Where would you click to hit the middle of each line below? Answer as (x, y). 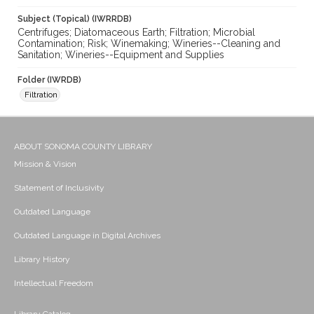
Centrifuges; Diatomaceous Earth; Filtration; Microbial (136, 33)
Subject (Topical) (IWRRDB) (75, 19)
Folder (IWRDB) (49, 80)
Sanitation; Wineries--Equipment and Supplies (121, 55)
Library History (42, 260)
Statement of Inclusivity (59, 188)
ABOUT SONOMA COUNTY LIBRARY (83, 147)
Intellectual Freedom (54, 284)
